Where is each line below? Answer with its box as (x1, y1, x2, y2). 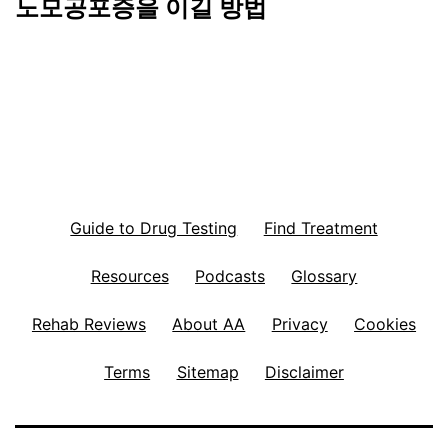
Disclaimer (264, 361, 344, 382)
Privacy (271, 313, 328, 334)
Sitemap (176, 361, 239, 382)
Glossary (291, 265, 358, 286)
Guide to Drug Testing (70, 217, 238, 238)
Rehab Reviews (31, 313, 146, 334)
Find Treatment (263, 217, 378, 238)
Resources (90, 265, 169, 286)
